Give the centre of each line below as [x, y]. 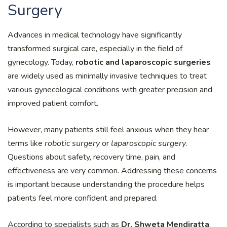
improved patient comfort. [53, 103]
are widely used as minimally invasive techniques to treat [107, 76]
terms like [26, 143]
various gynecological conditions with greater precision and [110, 89]
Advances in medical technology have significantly [95, 35]
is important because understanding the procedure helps [106, 184]
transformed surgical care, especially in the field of [95, 48]
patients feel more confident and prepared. [83, 198]
